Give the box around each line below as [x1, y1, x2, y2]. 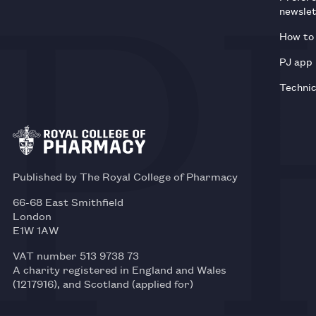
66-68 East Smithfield [13, 193, 123, 209]
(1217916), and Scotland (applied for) [13, 275, 193, 291]
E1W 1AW [13, 221, 59, 237]
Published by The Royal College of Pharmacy [13, 168, 238, 183]
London [13, 207, 51, 223]
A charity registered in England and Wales [13, 261, 226, 276]
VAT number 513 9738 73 [13, 247, 139, 262]
